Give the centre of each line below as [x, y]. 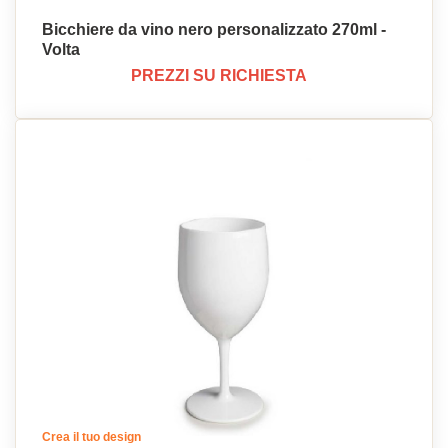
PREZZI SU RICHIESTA [219, 75]
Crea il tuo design [91, 437]
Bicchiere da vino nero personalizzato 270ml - [214, 29]
